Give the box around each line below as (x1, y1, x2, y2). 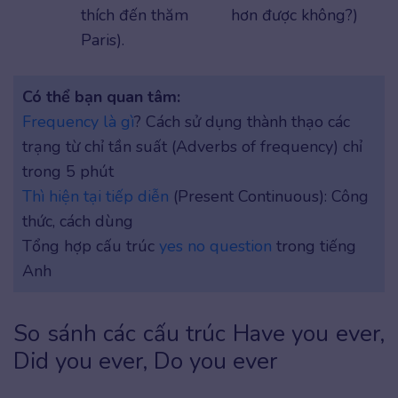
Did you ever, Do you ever (13, 346, 277, 378)
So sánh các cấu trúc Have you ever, (13, 318, 385, 350)
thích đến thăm (81, 4, 188, 27)
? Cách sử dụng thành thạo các (134, 111, 350, 133)
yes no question (159, 235, 272, 258)
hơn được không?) (231, 4, 358, 27)
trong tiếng (272, 235, 356, 258)
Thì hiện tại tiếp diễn (22, 186, 169, 208)
